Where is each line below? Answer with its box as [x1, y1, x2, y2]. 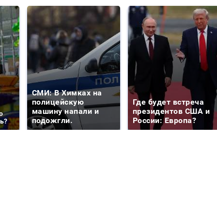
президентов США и [133, 106, 210, 116]
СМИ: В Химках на [32, 88, 102, 97]
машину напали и [32, 106, 99, 116]
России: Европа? [133, 115, 197, 125]
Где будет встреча [133, 97, 204, 107]
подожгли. [32, 115, 73, 125]
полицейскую [32, 97, 84, 107]
